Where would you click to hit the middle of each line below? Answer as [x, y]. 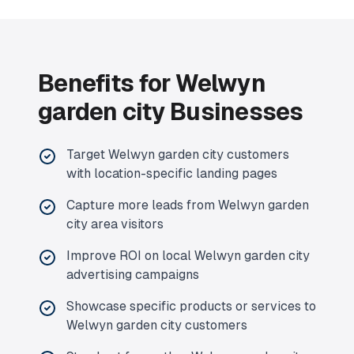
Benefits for [107, 83]
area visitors [126, 224]
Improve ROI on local [130, 256]
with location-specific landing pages [172, 173]
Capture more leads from [142, 205]
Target [87, 154]
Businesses [234, 112]
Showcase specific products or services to [191, 306]
